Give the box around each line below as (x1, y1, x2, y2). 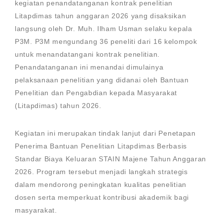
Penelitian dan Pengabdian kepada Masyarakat (15, 89, 178, 97)
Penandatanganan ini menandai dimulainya (15, 63, 164, 71)
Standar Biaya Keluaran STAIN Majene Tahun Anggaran (15, 155, 207, 163)
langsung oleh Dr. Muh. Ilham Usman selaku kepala (15, 25, 192, 33)
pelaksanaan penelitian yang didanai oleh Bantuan (15, 76, 189, 84)
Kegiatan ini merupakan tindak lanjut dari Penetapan (15, 129, 196, 137)
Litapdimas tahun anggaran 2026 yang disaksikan (15, 12, 186, 20)
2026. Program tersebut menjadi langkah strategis (15, 168, 188, 176)
